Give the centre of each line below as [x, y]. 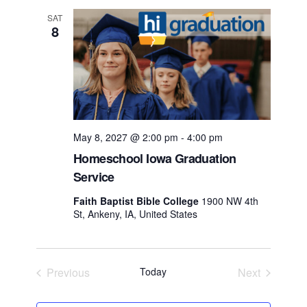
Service [94, 177]
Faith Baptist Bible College [138, 201]
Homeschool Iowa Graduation [155, 159]
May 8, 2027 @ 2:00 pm [126, 137]
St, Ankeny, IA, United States [136, 214]
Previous [69, 273]
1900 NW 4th [230, 201]
